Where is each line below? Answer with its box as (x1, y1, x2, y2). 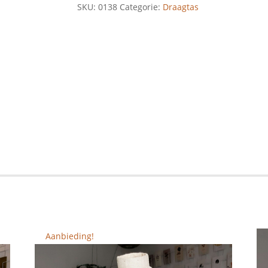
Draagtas (163, 1, 199, 13)
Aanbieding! (45, 230, 94, 242)
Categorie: (120, 1, 163, 13)
